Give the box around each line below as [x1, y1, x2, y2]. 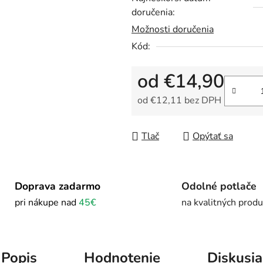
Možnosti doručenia [131, 23, 214, 36]
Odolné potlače [181, 178, 257, 193]
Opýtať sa [193, 130, 233, 143]
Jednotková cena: [137, 112, 208, 126]
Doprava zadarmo [14, 178, 100, 193]
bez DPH [182, 94, 221, 107]
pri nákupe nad [14, 195, 79, 209]
